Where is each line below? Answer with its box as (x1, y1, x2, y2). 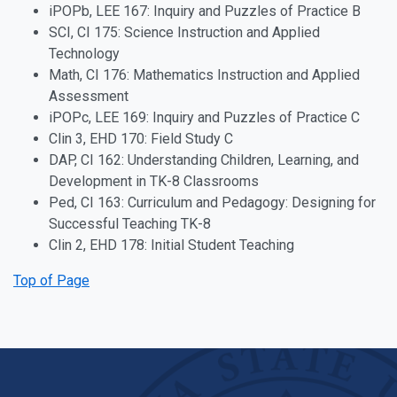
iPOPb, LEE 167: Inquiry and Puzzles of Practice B (49, 3, 361, 19)
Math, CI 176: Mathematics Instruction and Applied (49, 66, 360, 83)
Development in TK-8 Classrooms (49, 173, 259, 190)
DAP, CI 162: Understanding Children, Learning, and (49, 152, 359, 168)
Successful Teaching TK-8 (49, 215, 211, 232)
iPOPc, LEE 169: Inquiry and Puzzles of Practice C (49, 109, 360, 126)
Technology (49, 45, 123, 62)
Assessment (49, 88, 128, 105)
